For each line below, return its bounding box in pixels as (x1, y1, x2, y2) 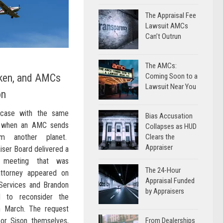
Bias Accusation (145, 111, 193, 120)
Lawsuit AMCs (145, 21, 188, 30)
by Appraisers (145, 187, 184, 196)
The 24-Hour (145, 166, 181, 175)
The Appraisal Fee (145, 11, 196, 20)
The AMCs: (145, 61, 177, 70)
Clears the (145, 132, 175, 141)
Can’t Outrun (145, 32, 181, 41)
